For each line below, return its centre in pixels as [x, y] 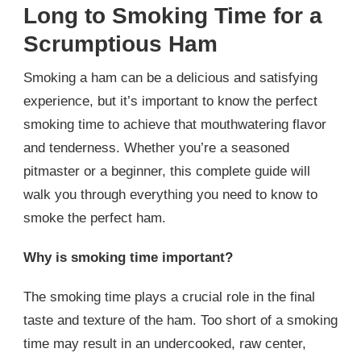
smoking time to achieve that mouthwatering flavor [175, 124]
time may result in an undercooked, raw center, [165, 343]
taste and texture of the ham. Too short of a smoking [180, 320]
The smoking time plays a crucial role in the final [169, 297]
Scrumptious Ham [120, 43]
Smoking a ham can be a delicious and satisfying [170, 77]
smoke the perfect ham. [95, 218]
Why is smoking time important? [128, 257]
